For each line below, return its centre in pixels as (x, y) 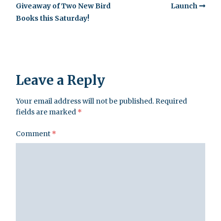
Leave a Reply (60, 80)
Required (171, 101)
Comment (34, 134)
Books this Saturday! (53, 18)
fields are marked (47, 112)
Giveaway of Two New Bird (63, 6)
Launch (184, 6)
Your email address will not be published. (85, 101)
